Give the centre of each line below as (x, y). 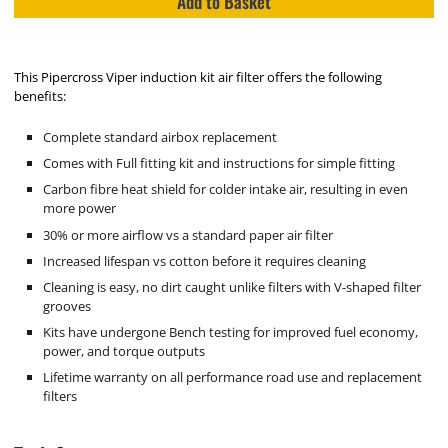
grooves (67, 305)
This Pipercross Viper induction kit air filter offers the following (198, 77)
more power (80, 208)
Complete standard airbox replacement (160, 137)
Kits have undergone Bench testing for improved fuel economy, (231, 332)
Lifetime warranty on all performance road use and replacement (233, 377)
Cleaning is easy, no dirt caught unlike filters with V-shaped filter (232, 286)
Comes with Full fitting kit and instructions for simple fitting (219, 163)
